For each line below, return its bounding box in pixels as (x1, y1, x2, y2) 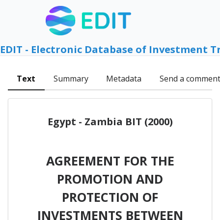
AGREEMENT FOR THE (46, 152, 174, 169)
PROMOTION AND (57, 170, 163, 187)
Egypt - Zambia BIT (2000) (47, 114, 173, 128)
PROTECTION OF (62, 188, 158, 205)
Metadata (106, 73, 142, 84)
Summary (53, 73, 88, 84)
